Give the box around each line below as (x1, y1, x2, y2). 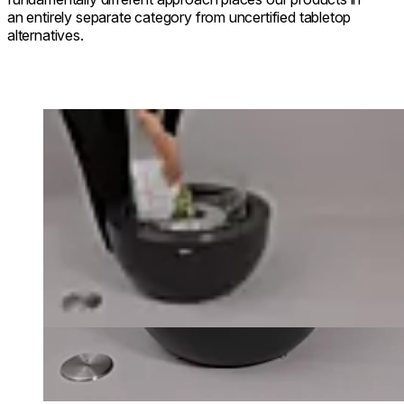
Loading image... (42, 107, 146, 126)
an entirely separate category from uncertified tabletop (7, 7, 352, 26)
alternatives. (7, 25, 84, 44)
